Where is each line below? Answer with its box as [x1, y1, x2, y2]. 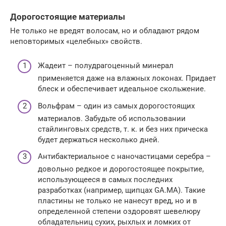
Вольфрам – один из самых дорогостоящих [38, 101, 195, 110]
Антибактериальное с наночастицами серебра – [38, 152, 211, 161]
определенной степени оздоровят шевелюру [38, 207, 200, 216]
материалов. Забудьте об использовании [38, 114, 186, 123]
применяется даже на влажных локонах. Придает [38, 74, 216, 83]
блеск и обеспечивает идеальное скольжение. [38, 84, 206, 94]
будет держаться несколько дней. [38, 135, 159, 144]
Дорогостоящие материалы [10, 12, 125, 22]
